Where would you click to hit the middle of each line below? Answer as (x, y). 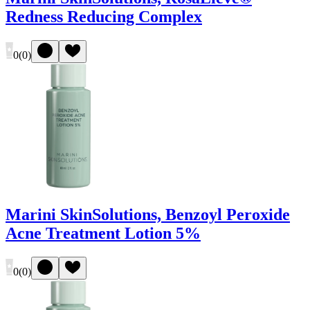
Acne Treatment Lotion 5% (103, 233)
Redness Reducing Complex (104, 17)
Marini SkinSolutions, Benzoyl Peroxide (148, 214)
